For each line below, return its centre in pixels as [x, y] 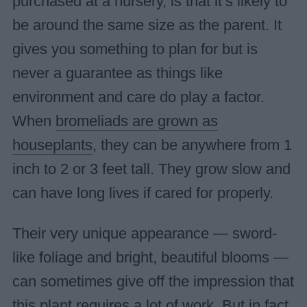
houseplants [52, 145]
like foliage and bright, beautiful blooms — [150, 257]
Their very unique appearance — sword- [144, 233]
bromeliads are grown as [136, 121]
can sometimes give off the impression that [153, 281]
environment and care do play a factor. [138, 97]
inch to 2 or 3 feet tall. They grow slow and [151, 169]
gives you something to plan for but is [135, 49]
